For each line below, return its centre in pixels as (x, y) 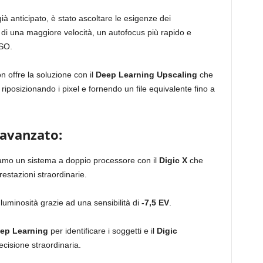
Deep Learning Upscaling (146, 74)
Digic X (173, 160)
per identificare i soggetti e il (102, 230)
